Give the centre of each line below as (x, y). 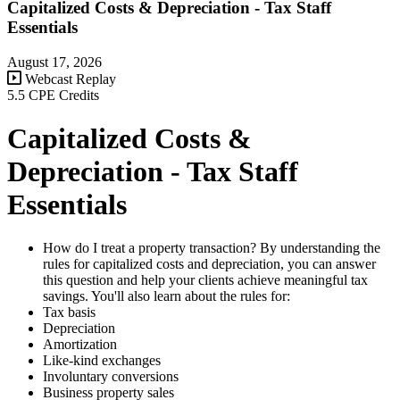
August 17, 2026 (54, 62)
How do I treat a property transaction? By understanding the (212, 248)
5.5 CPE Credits (53, 95)
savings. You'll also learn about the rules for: (167, 296)
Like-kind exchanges (102, 361)
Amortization (80, 345)
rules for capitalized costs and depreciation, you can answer (209, 264)
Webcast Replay (69, 79)
